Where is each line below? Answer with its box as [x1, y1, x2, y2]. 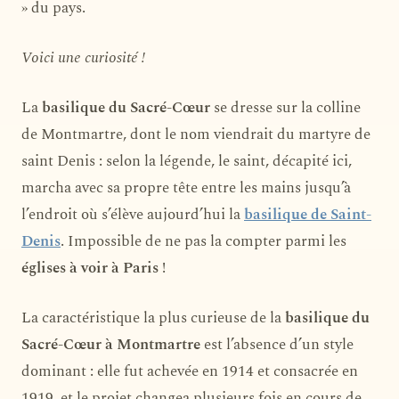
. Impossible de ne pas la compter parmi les [61, 229, 346, 253]
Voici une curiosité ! [21, 45, 145, 69]
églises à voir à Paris [21, 256, 159, 280]
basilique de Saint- [244, 202, 371, 226]
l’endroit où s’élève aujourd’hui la [21, 202, 244, 226]
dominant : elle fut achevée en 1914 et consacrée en [21, 359, 358, 383]
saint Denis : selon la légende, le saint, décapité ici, [21, 149, 352, 173]
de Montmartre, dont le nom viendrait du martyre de [21, 122, 370, 146]
